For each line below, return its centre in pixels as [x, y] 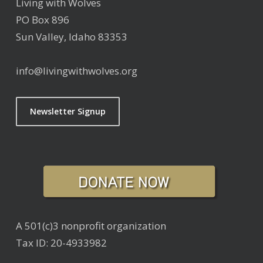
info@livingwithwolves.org [76, 71]
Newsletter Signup [68, 112]
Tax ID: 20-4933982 [61, 243]
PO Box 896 [42, 20]
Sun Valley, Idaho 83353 [71, 37]
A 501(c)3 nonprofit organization [91, 226]
